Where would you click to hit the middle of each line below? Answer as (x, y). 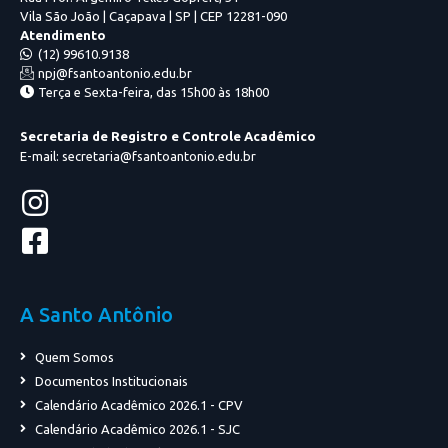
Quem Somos (74, 357)
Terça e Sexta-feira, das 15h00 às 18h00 (153, 91)
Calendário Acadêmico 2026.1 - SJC (137, 429)
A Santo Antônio (96, 315)
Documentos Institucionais (111, 381)
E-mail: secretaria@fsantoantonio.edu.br (138, 156)
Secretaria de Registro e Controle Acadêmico (168, 135)
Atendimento (63, 34)
